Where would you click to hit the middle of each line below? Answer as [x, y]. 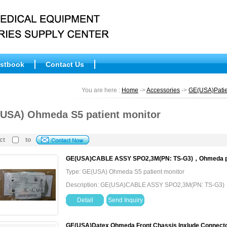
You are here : [102, 90]
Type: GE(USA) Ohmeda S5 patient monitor [125, 172]
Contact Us [65, 64]
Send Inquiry [125, 200]
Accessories [163, 90]
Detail [85, 200]
